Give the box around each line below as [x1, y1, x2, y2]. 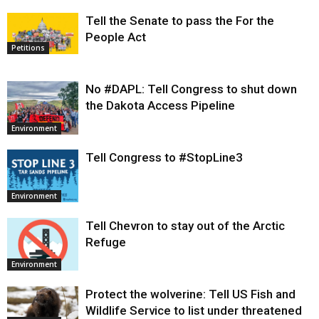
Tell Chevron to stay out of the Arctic [85, 219, 285, 234]
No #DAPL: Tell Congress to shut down [85, 82, 297, 97]
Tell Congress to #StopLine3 [85, 150, 243, 165]
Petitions [11, 42, 45, 53]
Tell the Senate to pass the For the [85, 14, 274, 28]
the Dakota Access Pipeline [85, 98, 235, 113]
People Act [85, 30, 146, 45]
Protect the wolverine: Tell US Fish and [85, 287, 296, 302]
